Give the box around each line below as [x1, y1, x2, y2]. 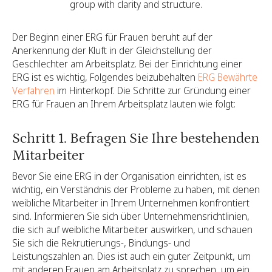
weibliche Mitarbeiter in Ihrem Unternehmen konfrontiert [12, 196, 250, 210]
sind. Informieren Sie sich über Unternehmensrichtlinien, [12, 209, 250, 223]
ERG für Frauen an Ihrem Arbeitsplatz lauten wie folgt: [12, 97, 236, 110]
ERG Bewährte [198, 70, 257, 84]
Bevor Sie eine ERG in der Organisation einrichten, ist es [12, 169, 246, 183]
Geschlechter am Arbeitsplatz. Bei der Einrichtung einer [12, 56, 242, 70]
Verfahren [12, 83, 55, 97]
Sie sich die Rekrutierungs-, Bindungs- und [12, 236, 190, 250]
